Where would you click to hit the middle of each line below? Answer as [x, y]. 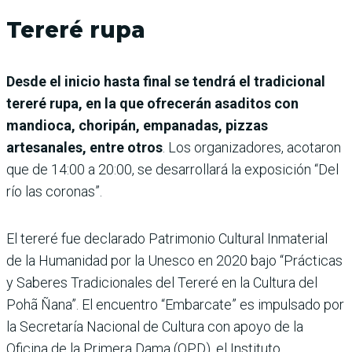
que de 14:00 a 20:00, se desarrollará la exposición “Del [172, 169]
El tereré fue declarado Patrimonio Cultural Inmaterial [167, 238]
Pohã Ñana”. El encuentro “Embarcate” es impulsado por [175, 304]
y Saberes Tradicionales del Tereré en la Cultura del [162, 282]
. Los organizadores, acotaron [252, 147]
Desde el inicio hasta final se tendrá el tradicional [166, 81]
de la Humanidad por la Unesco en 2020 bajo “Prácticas [174, 260]
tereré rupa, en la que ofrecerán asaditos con [152, 103]
